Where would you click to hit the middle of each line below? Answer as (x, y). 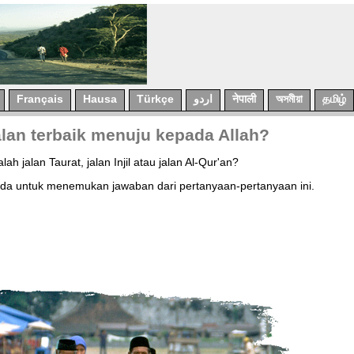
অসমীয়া (289, 99)
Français (40, 99)
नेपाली (244, 99)
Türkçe (155, 99)
